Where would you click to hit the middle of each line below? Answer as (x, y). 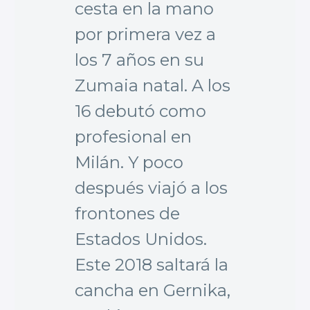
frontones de (127, 213)
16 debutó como (140, 111)
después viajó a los (151, 188)
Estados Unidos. (141, 239)
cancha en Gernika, (153, 290)
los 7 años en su (139, 60)
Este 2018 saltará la (152, 264)
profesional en (133, 136)
